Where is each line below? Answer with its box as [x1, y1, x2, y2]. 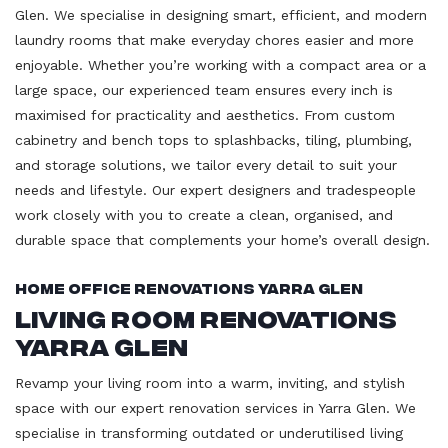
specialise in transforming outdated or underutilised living [15, 424, 403, 441]
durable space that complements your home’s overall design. [15, 231, 430, 248]
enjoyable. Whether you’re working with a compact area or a [15, 56, 426, 73]
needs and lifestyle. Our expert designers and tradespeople [15, 181, 416, 198]
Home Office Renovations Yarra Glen [15, 278, 363, 296]
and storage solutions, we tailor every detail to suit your [15, 156, 397, 173]
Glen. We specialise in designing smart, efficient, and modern [15, 6, 427, 23]
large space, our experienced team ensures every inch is [15, 81, 393, 98]
